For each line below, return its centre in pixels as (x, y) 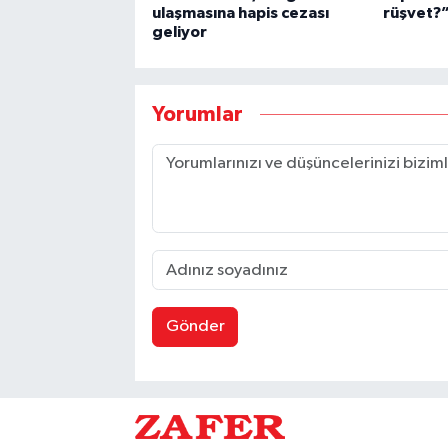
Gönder (195, 327)
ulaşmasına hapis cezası (240, 13)
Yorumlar (197, 114)
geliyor (179, 32)
